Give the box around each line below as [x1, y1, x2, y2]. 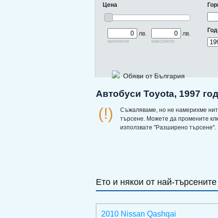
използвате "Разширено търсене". [120, 124, 216, 131]
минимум [108, 37, 129, 44]
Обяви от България [123, 72, 185, 80]
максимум [151, 37, 175, 44]
